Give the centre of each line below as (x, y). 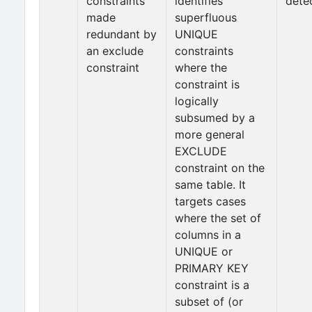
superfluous (206, 17)
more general (210, 134)
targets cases (210, 201)
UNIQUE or (204, 251)
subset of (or (209, 302)
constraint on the (220, 168)
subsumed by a (215, 118)
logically (197, 101)
